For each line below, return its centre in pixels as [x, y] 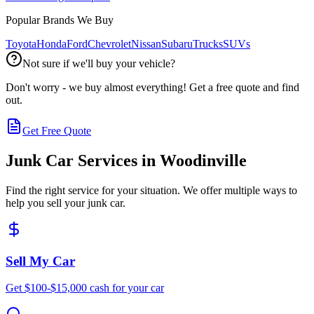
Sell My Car [40, 261]
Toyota [21, 44]
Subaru [177, 44]
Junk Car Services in [83, 161]
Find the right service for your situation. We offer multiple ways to [151, 190]
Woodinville [203, 161]
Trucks [208, 44]
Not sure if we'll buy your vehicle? [99, 64]
